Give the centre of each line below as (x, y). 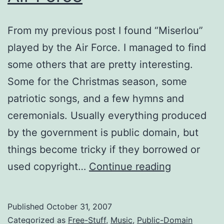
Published (27, 206)
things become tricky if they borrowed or (104, 149)
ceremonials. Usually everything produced (107, 115)
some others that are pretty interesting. (100, 64)
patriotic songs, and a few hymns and (96, 98)
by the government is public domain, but (103, 132)
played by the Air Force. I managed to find (107, 47)
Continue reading (130, 166)
